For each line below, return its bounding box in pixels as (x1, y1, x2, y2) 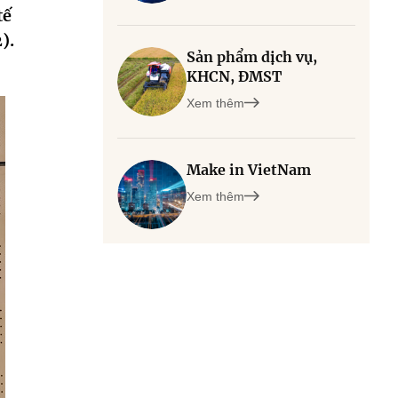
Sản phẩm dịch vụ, (187, 48, 317, 66)
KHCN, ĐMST (187, 68, 282, 85)
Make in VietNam (187, 161, 311, 179)
